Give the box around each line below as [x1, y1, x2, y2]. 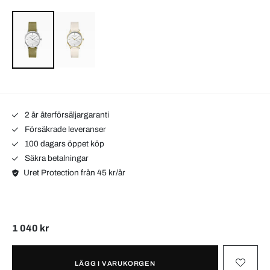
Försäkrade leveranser [22, 124, 106, 134]
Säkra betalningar [22, 153, 89, 163]
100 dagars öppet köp [22, 139, 104, 148]
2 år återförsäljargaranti [22, 110, 109, 119]
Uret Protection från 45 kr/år [24, 168, 126, 177]
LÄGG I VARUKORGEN [75, 259, 155, 267]
